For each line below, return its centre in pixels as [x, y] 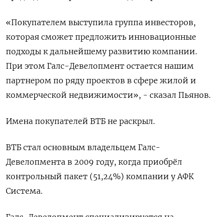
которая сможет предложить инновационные [101, 37]
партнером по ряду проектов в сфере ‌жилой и [101, 81]
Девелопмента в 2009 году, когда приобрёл [94, 162]
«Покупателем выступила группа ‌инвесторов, [101, 23]
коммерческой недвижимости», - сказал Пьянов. [108, 95]
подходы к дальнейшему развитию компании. [101, 52]
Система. [24, 191]
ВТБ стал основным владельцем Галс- [83, 147]
